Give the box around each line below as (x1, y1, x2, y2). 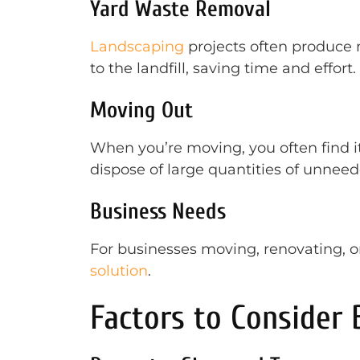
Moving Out (90, 97, 193, 123)
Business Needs (90, 198, 226, 224)
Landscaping (90, 38, 184, 55)
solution (90, 262, 148, 280)
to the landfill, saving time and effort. (90, 59, 356, 77)
